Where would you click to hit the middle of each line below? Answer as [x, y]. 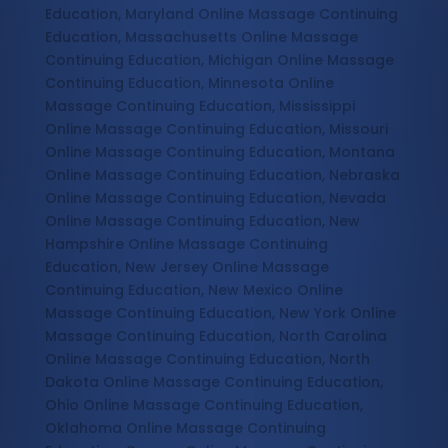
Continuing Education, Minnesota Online [189, 83]
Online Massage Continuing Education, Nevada [215, 198]
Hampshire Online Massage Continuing [186, 244]
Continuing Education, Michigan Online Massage [219, 60]
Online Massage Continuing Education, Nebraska [222, 175]
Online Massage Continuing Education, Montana [219, 152]
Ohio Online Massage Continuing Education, [203, 405]
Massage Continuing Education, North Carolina [215, 336]
